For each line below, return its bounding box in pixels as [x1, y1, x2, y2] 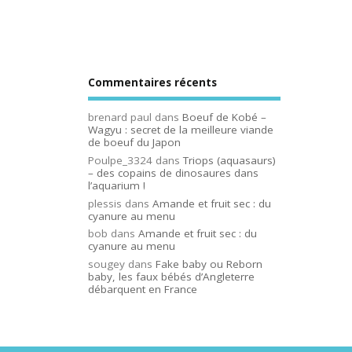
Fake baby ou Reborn [156, 257, 262, 272]
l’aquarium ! [88, 178, 145, 192]
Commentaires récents [88, 75, 217, 90]
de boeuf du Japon [88, 135, 181, 150]
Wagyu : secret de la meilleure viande [88, 123, 273, 137]
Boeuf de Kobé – [182, 110, 266, 125]
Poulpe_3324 [88, 152, 152, 167]
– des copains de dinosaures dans [88, 165, 258, 180]
